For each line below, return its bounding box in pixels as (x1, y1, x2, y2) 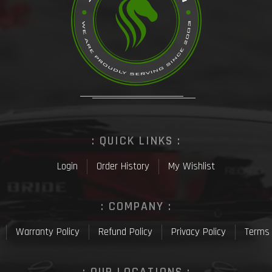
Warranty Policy (16, 225, 80, 239)
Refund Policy (98, 225, 152, 239)
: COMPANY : (101, 198, 172, 214)
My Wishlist (168, 159, 215, 173)
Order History (97, 159, 149, 173)
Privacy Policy (171, 225, 226, 239)
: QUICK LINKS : (92, 132, 181, 149)
